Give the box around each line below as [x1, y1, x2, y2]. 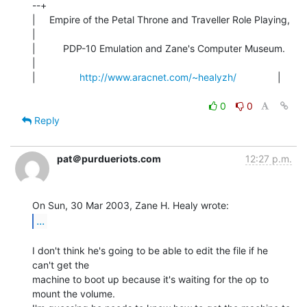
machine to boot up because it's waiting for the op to [32, 273, 269, 285]
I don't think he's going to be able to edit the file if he [32, 244, 268, 256]
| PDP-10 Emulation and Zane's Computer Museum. [32, 42, 285, 54]
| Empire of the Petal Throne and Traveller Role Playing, [32, 13, 290, 25]
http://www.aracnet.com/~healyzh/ [79, 71, 236, 83]
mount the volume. [32, 287, 115, 299]
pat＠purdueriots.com [57, 152, 161, 164]
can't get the [32, 258, 89, 271]
